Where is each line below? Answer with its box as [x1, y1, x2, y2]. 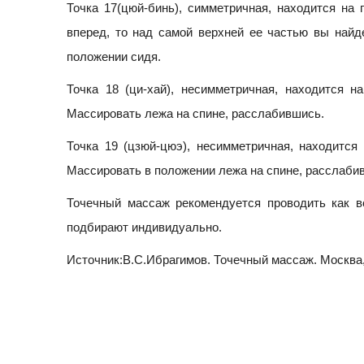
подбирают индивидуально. [67, 220, 222, 235]
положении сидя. [67, 50, 161, 64]
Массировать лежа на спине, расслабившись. [67, 106, 324, 121]
